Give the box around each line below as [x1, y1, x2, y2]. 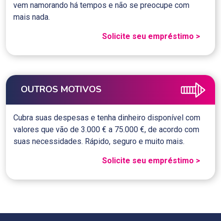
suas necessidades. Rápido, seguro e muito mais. [13, 136, 184, 146]
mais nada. [13, 12, 50, 22]
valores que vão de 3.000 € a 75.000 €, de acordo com [13, 124, 199, 134]
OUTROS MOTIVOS [21, 83, 102, 96]
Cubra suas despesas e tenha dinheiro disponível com [13, 112, 200, 122]
